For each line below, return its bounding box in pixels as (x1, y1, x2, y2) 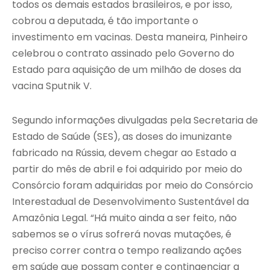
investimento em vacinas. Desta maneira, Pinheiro (12, 30, 248, 45)
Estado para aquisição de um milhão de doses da (12, 63, 241, 77)
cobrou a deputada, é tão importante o (12, 14, 198, 28)
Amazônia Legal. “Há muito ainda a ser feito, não (12, 211, 237, 225)
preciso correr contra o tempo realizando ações (12, 243, 242, 258)
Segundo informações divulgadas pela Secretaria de (12, 113, 258, 128)
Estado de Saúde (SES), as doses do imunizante (12, 130, 232, 144)
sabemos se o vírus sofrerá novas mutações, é (12, 227, 231, 242)
